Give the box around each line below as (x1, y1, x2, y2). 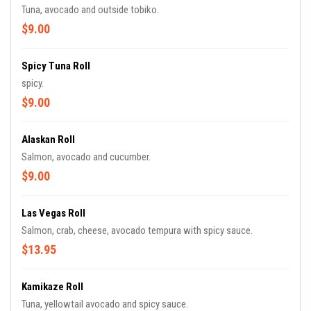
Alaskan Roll (22, 133, 75, 146)
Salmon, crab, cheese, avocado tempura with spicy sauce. (22, 224, 253, 237)
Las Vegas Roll (22, 207, 85, 219)
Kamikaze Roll (22, 280, 83, 293)
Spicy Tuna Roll (22, 60, 90, 72)
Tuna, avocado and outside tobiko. (22, 3, 159, 16)
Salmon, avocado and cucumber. (22, 151, 151, 163)
